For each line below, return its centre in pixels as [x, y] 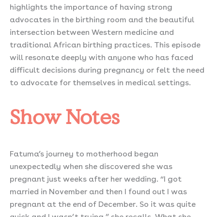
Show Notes [65, 117]
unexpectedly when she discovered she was [91, 165]
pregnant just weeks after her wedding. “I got [96, 178]
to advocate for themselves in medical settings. [100, 81]
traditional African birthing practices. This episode [105, 44]
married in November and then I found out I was [98, 190]
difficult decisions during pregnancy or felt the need [107, 69]
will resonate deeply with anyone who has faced [101, 56]
